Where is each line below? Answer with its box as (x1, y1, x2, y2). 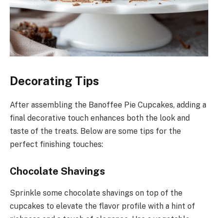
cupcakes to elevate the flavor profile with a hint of (10, 201, 195, 211)
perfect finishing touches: (10, 139, 103, 149)
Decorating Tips (10, 73, 99, 88)
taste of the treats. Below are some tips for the (10, 126, 181, 136)
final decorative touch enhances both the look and (10, 113, 190, 123)
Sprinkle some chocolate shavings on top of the (10, 188, 182, 198)
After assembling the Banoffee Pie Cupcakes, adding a (10, 100, 206, 109)
